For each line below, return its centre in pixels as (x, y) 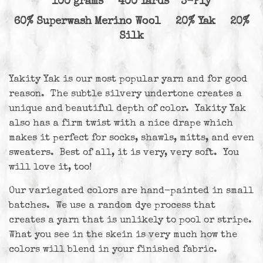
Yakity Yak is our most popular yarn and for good (128, 80)
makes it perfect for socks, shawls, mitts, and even (131, 138)
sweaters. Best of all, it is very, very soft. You (124, 153)
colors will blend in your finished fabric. (113, 250)
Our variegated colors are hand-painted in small (131, 191)
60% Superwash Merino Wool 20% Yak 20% (131, 21)
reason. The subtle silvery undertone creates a (125, 94)
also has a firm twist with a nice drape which (121, 124)
